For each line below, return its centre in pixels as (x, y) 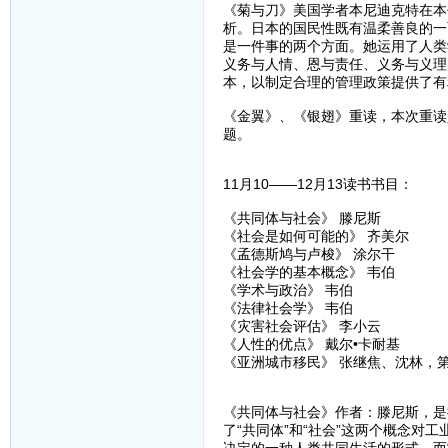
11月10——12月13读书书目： (317, 184)
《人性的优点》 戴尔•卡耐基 (311, 344)
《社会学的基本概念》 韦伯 (308, 272)
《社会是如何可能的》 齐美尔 (315, 236)
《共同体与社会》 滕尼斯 (301, 218)
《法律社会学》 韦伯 (287, 308)
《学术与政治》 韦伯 (287, 290)
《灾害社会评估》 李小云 (301, 326)
